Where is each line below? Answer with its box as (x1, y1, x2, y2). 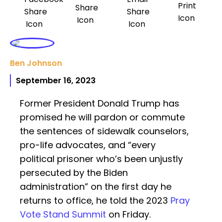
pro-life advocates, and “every (20, 139, 156, 152)
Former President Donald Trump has (20, 97, 179, 110)
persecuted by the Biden (20, 166, 128, 179)
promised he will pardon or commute (20, 111, 185, 124)
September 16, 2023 (16, 75, 96, 87)
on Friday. (106, 208, 151, 221)
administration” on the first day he (20, 180, 171, 193)
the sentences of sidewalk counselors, (20, 125, 189, 138)
